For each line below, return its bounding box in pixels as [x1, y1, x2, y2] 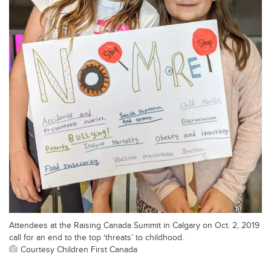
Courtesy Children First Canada [21, 242, 137, 255]
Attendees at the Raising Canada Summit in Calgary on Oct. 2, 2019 [9, 218, 260, 231]
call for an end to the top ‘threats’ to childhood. [9, 230, 184, 243]
